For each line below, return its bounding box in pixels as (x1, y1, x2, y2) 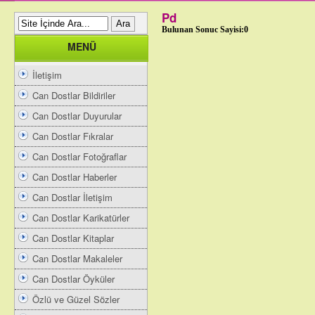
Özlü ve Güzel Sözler (32, 292, 120, 306)
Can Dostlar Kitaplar (32, 231, 114, 245)
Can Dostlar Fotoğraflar (32, 150, 127, 163)
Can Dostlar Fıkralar (32, 129, 113, 143)
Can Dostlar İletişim (32, 191, 112, 204)
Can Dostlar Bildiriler (32, 89, 115, 102)
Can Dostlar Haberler (32, 170, 117, 184)
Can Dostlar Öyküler (32, 272, 115, 285)
